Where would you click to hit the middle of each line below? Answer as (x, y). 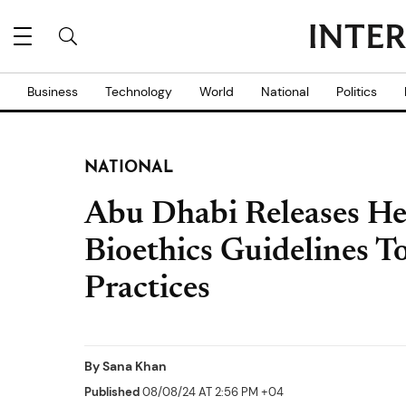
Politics (357, 92)
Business (53, 92)
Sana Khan (135, 366)
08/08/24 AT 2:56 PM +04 (212, 392)
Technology (139, 92)
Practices (147, 290)
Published (112, 392)
